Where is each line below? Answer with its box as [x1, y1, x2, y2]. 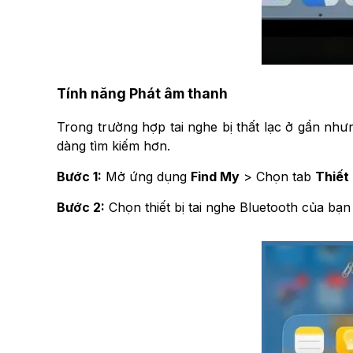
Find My [191, 169, 240, 185]
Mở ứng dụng [102, 169, 191, 185]
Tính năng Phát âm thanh [57, 84, 228, 102]
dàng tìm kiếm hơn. [57, 138, 170, 154]
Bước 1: [57, 169, 102, 185]
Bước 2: [57, 199, 105, 216]
